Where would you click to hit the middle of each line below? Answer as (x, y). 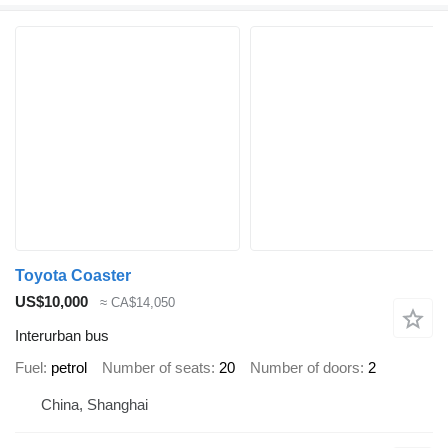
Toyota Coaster (73, 275)
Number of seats (156, 367)
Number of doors (305, 367)
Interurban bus (62, 336)
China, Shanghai (94, 405)
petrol (69, 367)
